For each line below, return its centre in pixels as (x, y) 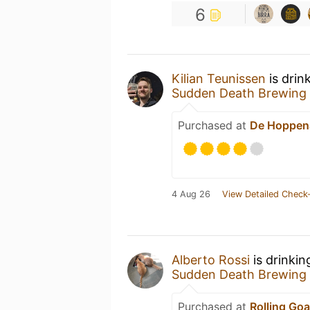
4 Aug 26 (191, 194)
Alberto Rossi (211, 260)
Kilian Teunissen (219, 79)
